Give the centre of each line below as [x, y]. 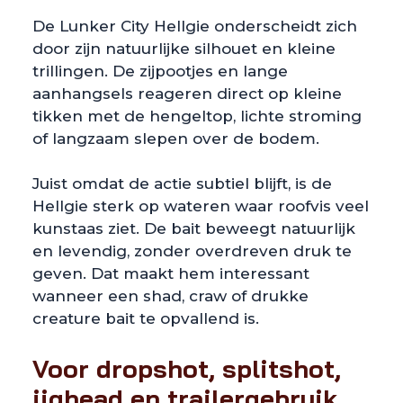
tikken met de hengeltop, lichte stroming [197, 116]
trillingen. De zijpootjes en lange [160, 71]
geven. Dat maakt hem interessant [171, 273]
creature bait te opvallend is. [146, 318]
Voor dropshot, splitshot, [187, 368]
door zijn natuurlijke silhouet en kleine [184, 48]
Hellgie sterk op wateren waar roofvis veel [201, 206]
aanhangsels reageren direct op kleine [187, 93]
